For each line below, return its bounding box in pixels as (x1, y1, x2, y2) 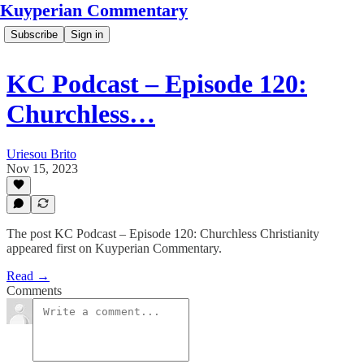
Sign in (71, 28, 103, 41)
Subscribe (11, 28, 58, 41)
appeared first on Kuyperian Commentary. (6, 241, 222, 255)
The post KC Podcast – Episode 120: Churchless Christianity (6, 227, 319, 240)
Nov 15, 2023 (6, 161, 78, 175)
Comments (6, 284, 62, 297)
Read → (6, 269, 50, 283)
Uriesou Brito (6, 146, 76, 161)
